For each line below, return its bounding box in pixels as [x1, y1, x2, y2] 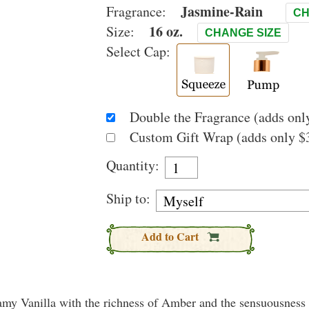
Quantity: [106, 156, 159, 175]
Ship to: [106, 189, 150, 208]
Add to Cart [141, 228, 201, 244]
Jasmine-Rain [181, 1, 263, 21]
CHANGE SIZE [205, 27, 281, 39]
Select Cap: [106, 42, 170, 61]
